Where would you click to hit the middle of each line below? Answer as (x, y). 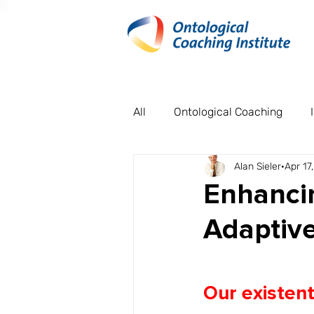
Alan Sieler (258, 166)
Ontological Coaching (228, 112)
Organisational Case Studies (233, 168)
